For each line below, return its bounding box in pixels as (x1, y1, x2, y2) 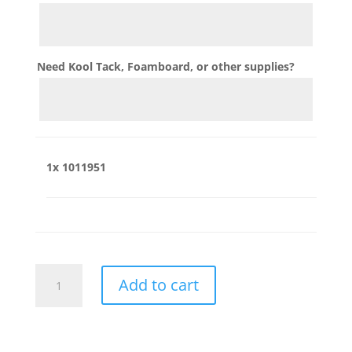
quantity (34, 282, 79, 298)
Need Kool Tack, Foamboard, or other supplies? (36, 58, 295, 74)
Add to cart (118, 274, 199, 296)
